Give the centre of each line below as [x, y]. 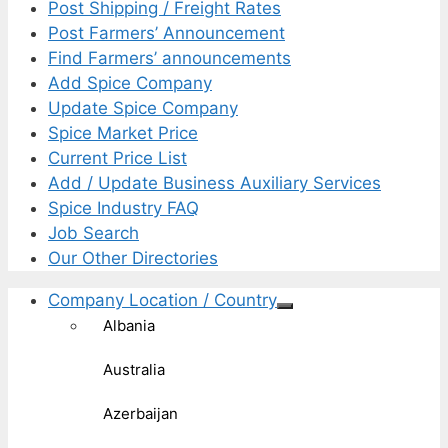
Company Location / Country [162, 299]
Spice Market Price [123, 132]
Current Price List [117, 157]
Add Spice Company [130, 82]
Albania [129, 325]
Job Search [93, 232]
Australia [134, 369]
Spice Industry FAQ [123, 207]
